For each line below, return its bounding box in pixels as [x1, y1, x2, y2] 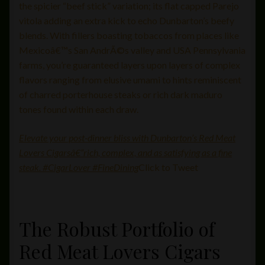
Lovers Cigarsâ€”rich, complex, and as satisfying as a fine [19, 146, 232, 158]
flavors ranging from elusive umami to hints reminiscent [19, 74, 241, 86]
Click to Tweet [138, 161, 200, 173]
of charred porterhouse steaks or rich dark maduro [19, 89, 222, 101]
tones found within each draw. [19, 104, 138, 115]
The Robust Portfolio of [19, 216, 215, 242]
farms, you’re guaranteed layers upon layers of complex [19, 59, 240, 71]
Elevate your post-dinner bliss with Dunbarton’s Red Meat [19, 131, 235, 143]
